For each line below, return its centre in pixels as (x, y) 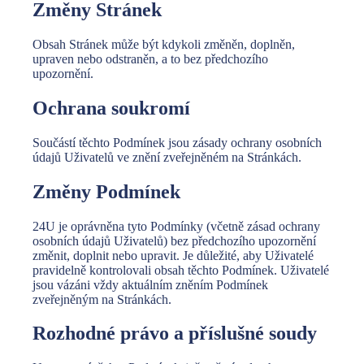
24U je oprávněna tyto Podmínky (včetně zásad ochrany (176, 226)
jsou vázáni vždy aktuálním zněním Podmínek (150, 284)
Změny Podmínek (106, 191)
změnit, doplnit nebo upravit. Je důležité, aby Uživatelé (173, 255)
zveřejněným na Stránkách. (102, 299)
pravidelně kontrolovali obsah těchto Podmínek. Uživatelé (181, 270)
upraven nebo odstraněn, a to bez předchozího (150, 58)
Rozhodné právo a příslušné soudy (175, 334)
